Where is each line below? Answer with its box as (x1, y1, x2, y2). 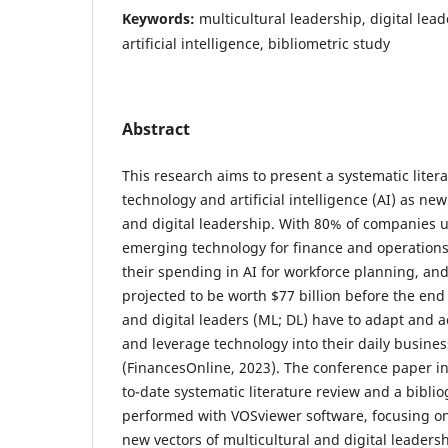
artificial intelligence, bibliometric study (122, 33, 390, 53)
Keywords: (122, 8, 199, 28)
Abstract (122, 117, 190, 140)
